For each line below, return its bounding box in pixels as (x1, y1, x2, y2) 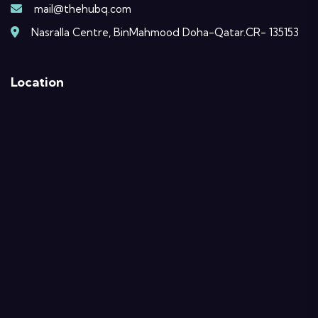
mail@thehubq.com (34, 2, 131, 16)
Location (11, 74, 64, 91)
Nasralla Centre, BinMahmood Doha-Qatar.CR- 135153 (31, 26, 299, 40)
